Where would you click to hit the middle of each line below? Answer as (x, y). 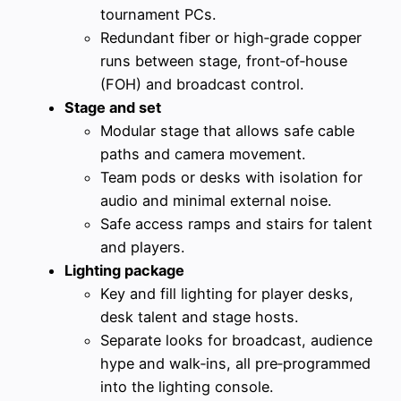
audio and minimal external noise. (216, 201)
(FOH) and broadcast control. (202, 85)
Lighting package (124, 271)
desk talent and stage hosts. (199, 317)
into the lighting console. (187, 387)
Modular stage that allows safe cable (227, 131)
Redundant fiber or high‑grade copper (231, 38)
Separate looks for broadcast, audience (236, 341)
